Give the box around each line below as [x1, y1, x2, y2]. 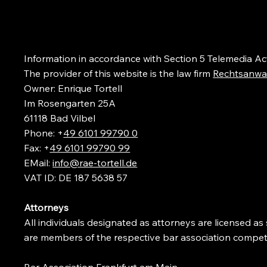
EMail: [24, 156, 53, 169]
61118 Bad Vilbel [24, 111, 98, 124]
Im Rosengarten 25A [24, 97, 116, 109]
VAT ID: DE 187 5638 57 [24, 171, 128, 184]
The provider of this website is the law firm [24, 67, 213, 79]
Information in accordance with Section [24, 52, 200, 64]
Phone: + [24, 126, 64, 139]
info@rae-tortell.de [52, 156, 138, 169]
